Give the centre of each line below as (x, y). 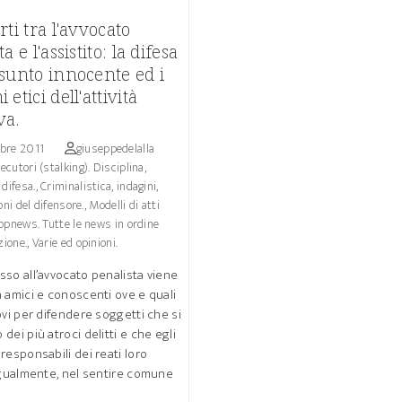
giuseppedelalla (115, 149)
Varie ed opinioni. (75, 243)
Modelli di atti (124, 205)
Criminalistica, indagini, (100, 186)
